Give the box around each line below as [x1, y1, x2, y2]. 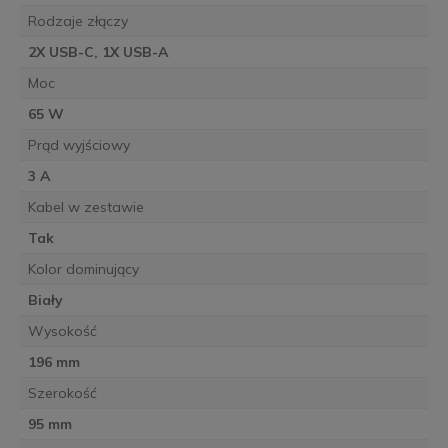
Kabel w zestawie [27, 198, 144, 217]
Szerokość [27, 384, 97, 403]
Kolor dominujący [27, 260, 139, 279]
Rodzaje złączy [27, 12, 128, 31]
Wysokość [27, 322, 97, 341]
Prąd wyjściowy [27, 136, 130, 155]
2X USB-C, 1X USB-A [27, 43, 169, 62]
